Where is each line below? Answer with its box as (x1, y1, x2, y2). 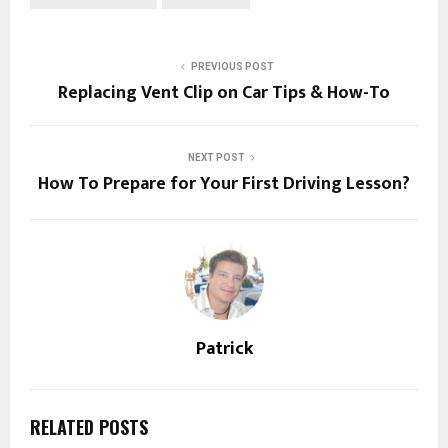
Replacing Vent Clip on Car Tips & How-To (58, 78, 390, 109)
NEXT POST (187, 152, 245, 164)
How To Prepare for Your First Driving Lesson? (38, 169, 410, 200)
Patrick (195, 334, 253, 365)
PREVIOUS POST (190, 61, 274, 73)
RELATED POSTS (30, 414, 148, 441)
